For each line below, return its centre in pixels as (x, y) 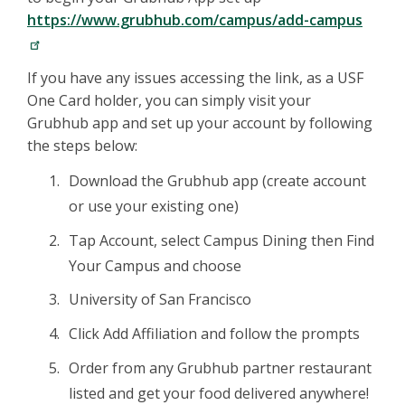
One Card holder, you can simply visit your (169, 101)
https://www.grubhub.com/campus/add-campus (195, 20)
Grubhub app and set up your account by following (200, 123)
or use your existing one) (154, 207)
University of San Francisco (160, 300)
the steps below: (82, 146)
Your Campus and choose (155, 265)
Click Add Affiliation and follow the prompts (214, 333)
